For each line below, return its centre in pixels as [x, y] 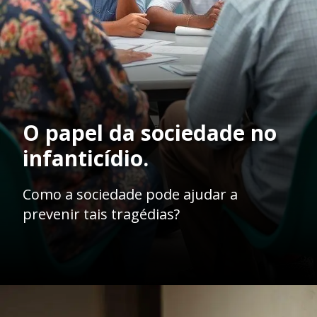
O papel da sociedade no [150, 133]
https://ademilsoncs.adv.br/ [144, 305]
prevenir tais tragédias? [101, 214]
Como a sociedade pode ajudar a [130, 195]
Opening [59, 305]
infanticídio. [86, 158]
